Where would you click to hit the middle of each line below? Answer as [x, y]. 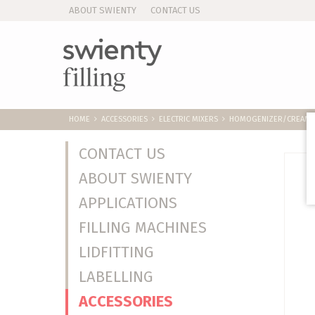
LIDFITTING [117, 252]
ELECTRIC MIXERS [188, 119]
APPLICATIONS [128, 203]
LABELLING [116, 277]
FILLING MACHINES [143, 227]
